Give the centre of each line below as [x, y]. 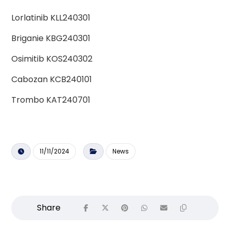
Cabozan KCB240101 [52, 80]
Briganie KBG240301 [51, 39]
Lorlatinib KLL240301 [51, 18]
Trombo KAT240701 [51, 100]
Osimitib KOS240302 [52, 59]
